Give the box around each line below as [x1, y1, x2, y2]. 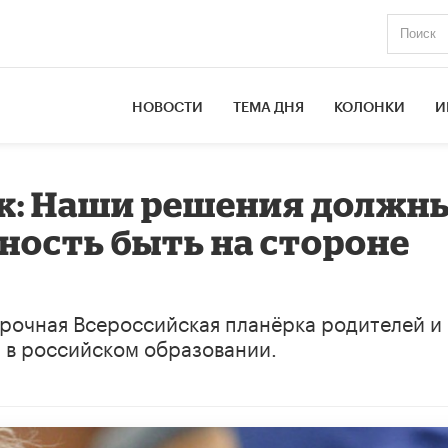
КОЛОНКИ [334, 100, 406, 115]
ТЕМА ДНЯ [233, 100, 305, 115]
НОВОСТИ [132, 100, 204, 115]
